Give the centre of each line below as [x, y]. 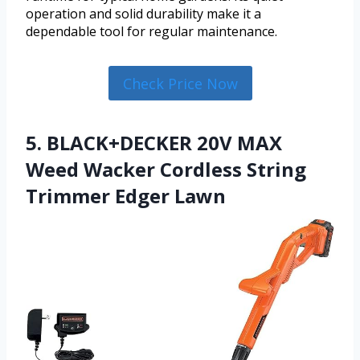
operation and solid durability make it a [143, 14]
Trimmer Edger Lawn [126, 195]
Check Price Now [180, 83]
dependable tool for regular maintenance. [151, 32]
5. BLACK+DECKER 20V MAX [154, 142]
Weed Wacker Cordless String [166, 169]
